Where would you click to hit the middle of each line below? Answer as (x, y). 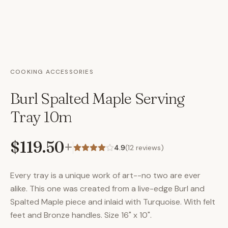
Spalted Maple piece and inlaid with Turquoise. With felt (113, 202)
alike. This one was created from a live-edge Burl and (107, 189)
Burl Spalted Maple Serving (98, 98)
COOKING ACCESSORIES (52, 72)
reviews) (149, 148)
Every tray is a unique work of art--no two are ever (105, 175)
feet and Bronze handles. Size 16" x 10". (81, 215)
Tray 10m (41, 117)
